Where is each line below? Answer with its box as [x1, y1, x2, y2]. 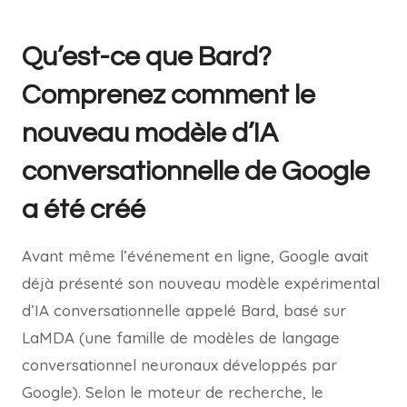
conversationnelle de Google [22, 157, 370, 186]
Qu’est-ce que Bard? [22, 43, 272, 72]
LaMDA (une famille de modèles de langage [22, 328, 340, 348]
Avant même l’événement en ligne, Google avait [22, 246, 369, 266]
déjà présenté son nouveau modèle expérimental [22, 273, 380, 293]
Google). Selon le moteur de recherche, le [22, 382, 323, 402]
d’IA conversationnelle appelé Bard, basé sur [22, 301, 346, 321]
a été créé [22, 195, 145, 224]
